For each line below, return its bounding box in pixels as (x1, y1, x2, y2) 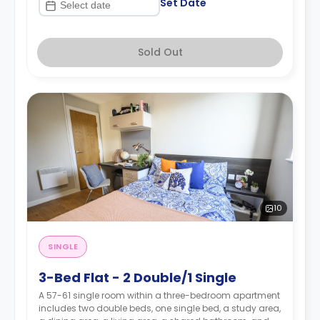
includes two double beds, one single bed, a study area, (39, 302, 281, 314)
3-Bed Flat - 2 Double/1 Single (39, 269, 236, 286)
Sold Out (137, 45, 183, 59)
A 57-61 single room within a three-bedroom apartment (39, 289, 280, 301)
